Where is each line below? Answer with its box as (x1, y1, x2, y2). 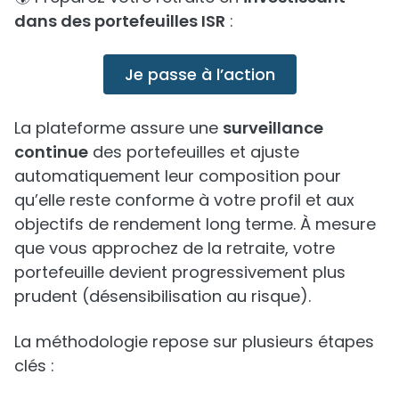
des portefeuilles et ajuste (88, 140, 299, 163)
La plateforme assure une (14, 116, 223, 139)
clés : (14, 354, 54, 377)
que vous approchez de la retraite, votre (14, 236, 335, 259)
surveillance (223, 116, 323, 139)
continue (14, 140, 88, 163)
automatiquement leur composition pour (14, 164, 341, 187)
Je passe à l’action (124, 62, 275, 85)
